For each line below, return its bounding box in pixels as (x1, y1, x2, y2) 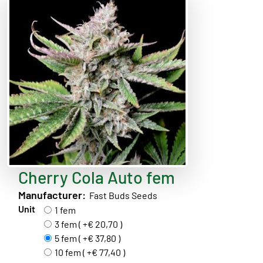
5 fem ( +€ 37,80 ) (54, 232, 120, 244)
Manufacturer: (18, 188, 86, 201)
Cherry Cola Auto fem (18, 167, 175, 187)
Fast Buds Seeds (85, 189, 157, 201)
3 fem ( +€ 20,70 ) (54, 218, 122, 230)
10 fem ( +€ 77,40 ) (54, 247, 125, 258)
